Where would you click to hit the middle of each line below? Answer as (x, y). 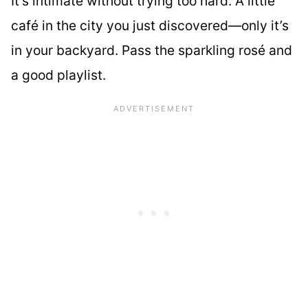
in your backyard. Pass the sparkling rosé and (152, 51)
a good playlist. (58, 75)
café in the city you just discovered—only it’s (150, 26)
